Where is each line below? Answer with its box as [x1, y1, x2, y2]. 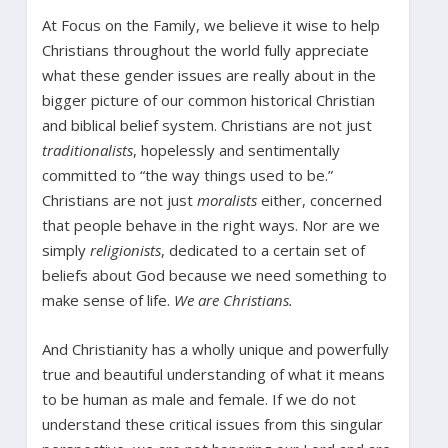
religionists [89, 239, 161, 260]
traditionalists [41, 139, 133, 160]
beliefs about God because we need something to [41, 264, 387, 285]
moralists [196, 189, 261, 210]
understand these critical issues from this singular [41, 413, 383, 434]
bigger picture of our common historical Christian [41, 89, 375, 110]
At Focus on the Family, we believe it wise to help [41, 14, 380, 35]
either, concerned [260, 189, 382, 210]
